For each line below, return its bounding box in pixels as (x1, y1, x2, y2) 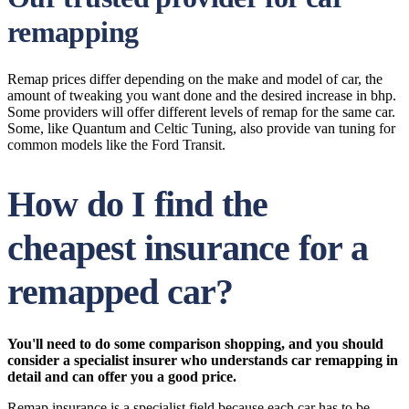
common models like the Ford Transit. (7, 137, 225, 152)
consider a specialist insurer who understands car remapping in (7, 352, 398, 368)
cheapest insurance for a (7, 227, 368, 268)
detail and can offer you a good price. (7, 369, 236, 384)
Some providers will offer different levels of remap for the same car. (7, 104, 395, 120)
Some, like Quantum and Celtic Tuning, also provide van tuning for (7, 121, 395, 136)
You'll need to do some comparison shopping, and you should (7, 336, 383, 351)
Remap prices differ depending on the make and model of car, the (7, 71, 383, 87)
